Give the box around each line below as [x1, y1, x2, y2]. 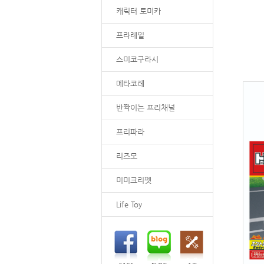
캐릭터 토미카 [116, 6, 161, 15]
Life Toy [116, 200, 142, 209]
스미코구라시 [116, 55, 159, 64]
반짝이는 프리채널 [116, 103, 175, 112]
